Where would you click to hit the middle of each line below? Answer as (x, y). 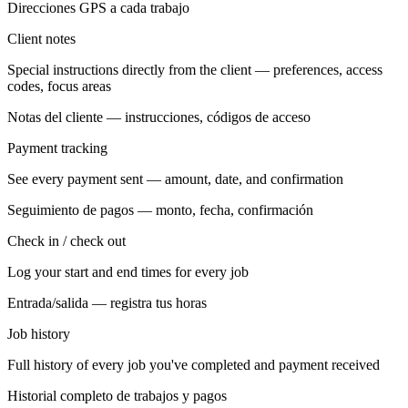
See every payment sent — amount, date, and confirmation (175, 179)
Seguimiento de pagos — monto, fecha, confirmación (160, 210)
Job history (39, 334)
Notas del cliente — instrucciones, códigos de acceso (159, 117)
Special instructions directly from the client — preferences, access (195, 70)
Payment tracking (57, 148)
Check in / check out (66, 241)
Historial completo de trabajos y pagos (117, 396)
